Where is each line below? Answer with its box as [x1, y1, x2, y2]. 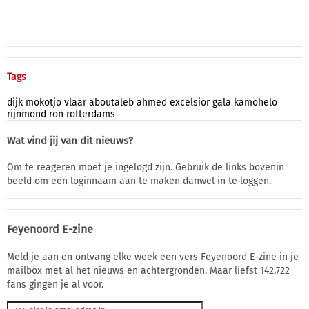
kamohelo [234, 96, 277, 108]
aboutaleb [89, 96, 134, 108]
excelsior [170, 96, 210, 108]
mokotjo [26, 96, 61, 108]
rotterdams [66, 108, 115, 120]
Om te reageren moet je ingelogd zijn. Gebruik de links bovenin [7, 161, 284, 173]
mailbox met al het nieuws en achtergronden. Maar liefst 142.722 [7, 264, 290, 277]
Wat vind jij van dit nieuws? [7, 134, 133, 147]
